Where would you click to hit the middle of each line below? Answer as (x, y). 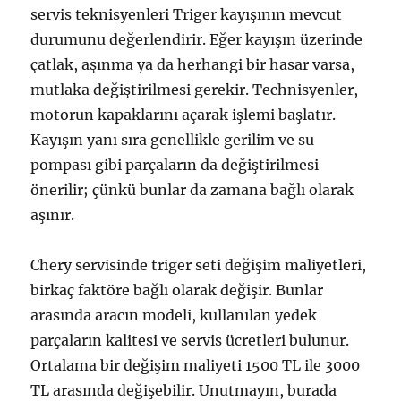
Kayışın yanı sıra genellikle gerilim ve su (173, 139)
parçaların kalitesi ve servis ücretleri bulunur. (190, 340)
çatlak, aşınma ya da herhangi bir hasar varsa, (193, 64)
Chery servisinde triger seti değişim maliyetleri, (199, 264)
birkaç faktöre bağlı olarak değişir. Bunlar (177, 290)
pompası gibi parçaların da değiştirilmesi (175, 164)
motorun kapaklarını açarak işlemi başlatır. (183, 114)
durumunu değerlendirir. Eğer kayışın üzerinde (197, 39)
